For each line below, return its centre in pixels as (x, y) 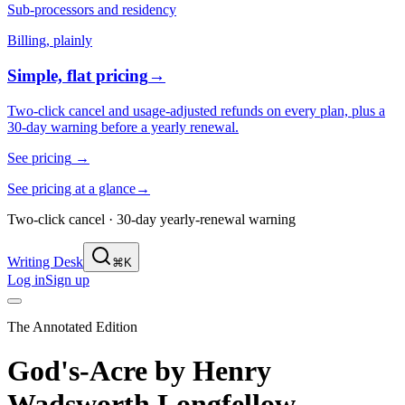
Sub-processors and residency (92, 10)
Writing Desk (45, 261)
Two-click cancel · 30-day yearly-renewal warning (151, 219)
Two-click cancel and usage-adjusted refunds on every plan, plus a (196, 110)
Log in (26, 279)
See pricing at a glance (71, 188)
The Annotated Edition (72, 326)
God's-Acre (77, 371)
